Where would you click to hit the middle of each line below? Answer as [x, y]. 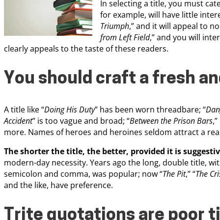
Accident [18, 121]
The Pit [174, 174]
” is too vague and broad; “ [81, 121]
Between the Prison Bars [171, 121]
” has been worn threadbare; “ [150, 109]
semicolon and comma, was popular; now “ [83, 174]
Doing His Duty [69, 109]
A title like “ [24, 109]
